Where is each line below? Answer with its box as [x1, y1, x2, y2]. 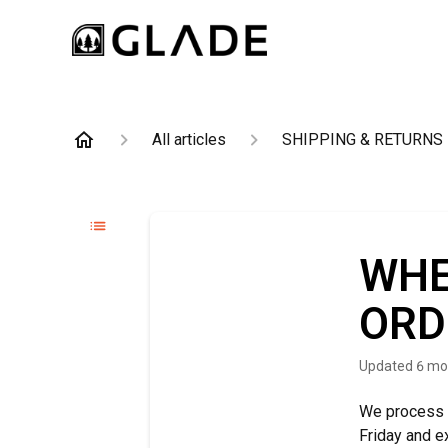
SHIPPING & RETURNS [282, 130, 443, 149]
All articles [152, 130, 226, 149]
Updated [368, 358, 414, 374]
